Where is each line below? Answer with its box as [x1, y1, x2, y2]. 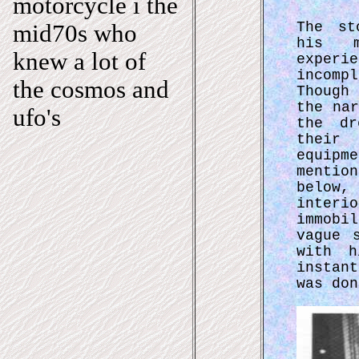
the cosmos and [13, 75, 169, 103]
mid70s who [13, 19, 137, 47]
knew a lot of [13, 47, 146, 75]
